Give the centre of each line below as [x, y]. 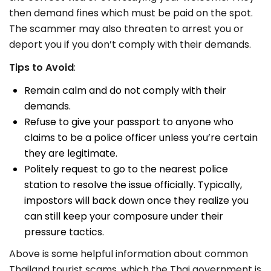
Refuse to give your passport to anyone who [129, 122]
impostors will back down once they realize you [136, 201]
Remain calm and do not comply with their [125, 91]
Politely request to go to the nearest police [126, 169]
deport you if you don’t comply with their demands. [130, 45]
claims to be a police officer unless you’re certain [141, 138]
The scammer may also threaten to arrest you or [126, 29]
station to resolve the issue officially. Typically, [133, 185]
